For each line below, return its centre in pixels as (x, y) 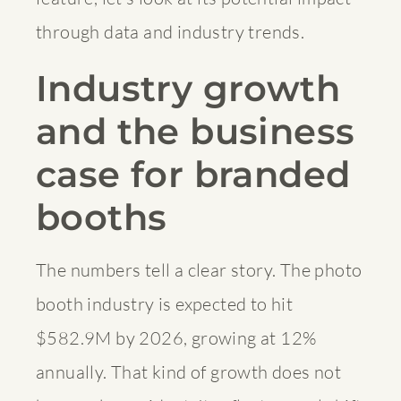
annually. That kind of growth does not (189, 371)
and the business (196, 131)
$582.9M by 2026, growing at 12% (176, 337)
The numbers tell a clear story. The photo (199, 269)
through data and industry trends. (171, 31)
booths (102, 217)
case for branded (193, 174)
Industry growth (188, 88)
